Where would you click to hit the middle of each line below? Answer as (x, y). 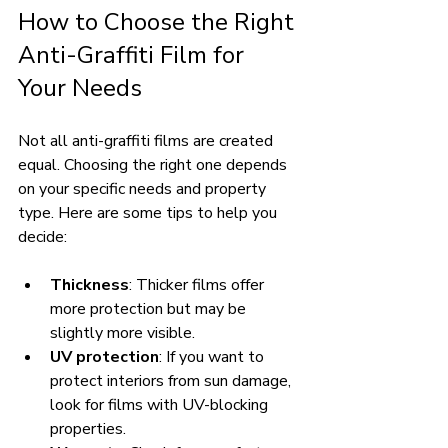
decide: (42, 236)
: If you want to (213, 356)
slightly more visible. (122, 332)
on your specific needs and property (144, 188)
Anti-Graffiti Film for (134, 54)
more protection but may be (150, 308)
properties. (88, 428)
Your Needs (80, 87)
